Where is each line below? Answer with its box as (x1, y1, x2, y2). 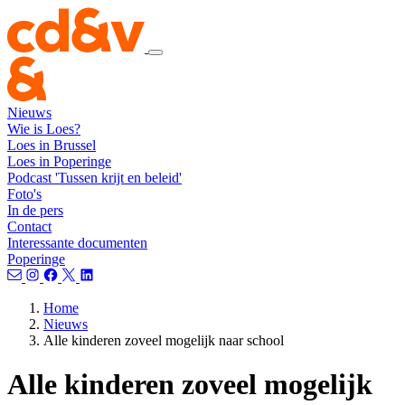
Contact (7, 219, 52, 234)
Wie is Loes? (7, 121, 80, 137)
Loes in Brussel (7, 137, 96, 153)
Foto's (7, 186, 42, 202)
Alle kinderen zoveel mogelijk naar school (43, 333, 284, 348)
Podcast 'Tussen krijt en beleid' (7, 170, 182, 185)
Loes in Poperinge (7, 154, 111, 169)
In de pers (7, 202, 63, 218)
